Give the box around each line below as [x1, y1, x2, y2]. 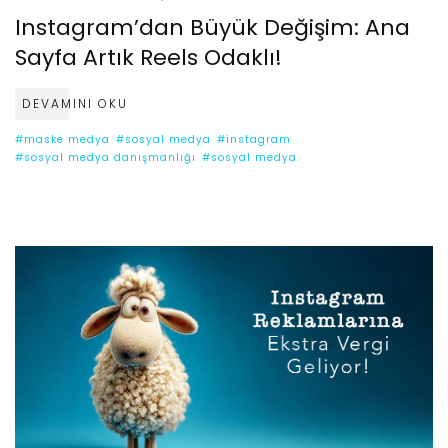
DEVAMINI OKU [22, 94, 128, 112]
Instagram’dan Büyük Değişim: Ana [15, 11, 410, 43]
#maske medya [15, 131, 110, 147]
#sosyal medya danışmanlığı [15, 149, 196, 165]
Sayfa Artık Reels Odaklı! [15, 41, 282, 73]
